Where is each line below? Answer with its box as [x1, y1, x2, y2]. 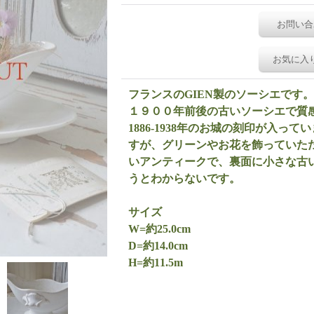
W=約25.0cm [128, 223, 191, 235]
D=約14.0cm [128, 240, 188, 252]
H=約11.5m [128, 257, 183, 268]
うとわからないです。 [128, 172, 240, 184]
